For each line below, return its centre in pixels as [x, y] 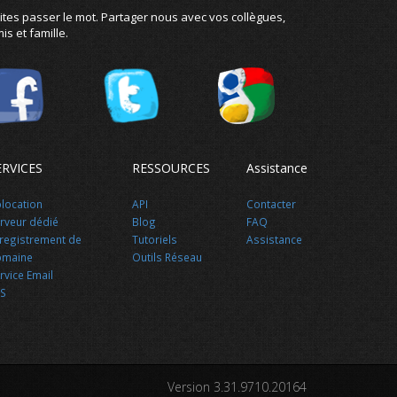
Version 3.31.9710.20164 [237, 387]
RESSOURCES [171, 168]
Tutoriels [154, 239]
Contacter [272, 204]
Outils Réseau [167, 257]
